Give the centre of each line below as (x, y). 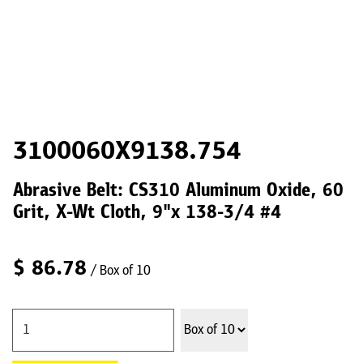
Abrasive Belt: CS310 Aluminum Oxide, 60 (178, 192)
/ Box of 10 (120, 271)
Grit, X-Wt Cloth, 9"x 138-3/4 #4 (147, 214)
